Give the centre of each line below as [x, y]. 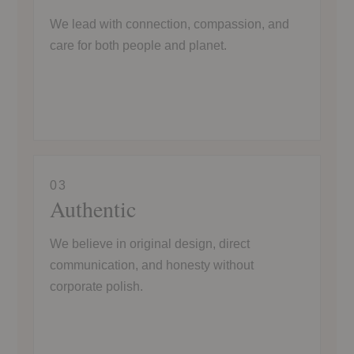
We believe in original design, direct [150, 243]
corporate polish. [96, 286]
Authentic [93, 208]
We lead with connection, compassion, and [169, 24]
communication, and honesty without [152, 265]
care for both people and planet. [138, 45]
